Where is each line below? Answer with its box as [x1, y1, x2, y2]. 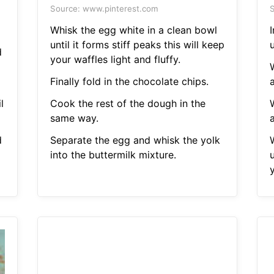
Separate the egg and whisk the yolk [50, 134, 220, 147]
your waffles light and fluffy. [50, 53, 180, 66]
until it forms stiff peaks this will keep [50, 39, 224, 51]
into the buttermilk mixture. [50, 149, 176, 161]
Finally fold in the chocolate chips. [50, 75, 209, 88]
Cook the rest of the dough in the [50, 97, 206, 110]
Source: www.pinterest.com [50, 4, 158, 14]
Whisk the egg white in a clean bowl [50, 24, 217, 37]
